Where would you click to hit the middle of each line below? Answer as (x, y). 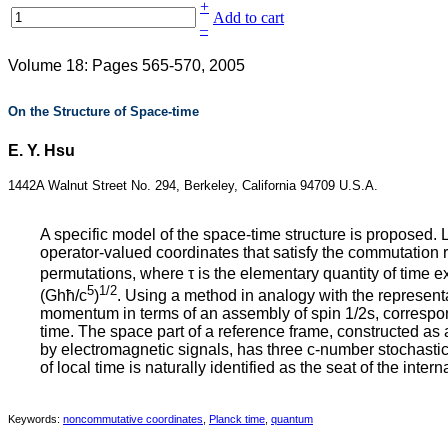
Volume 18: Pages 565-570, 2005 (126, 65)
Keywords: (35, 419)
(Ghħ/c (63, 296)
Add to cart (248, 17)
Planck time (237, 419)
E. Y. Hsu (41, 150)
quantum (292, 419)
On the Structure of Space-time (103, 111)
